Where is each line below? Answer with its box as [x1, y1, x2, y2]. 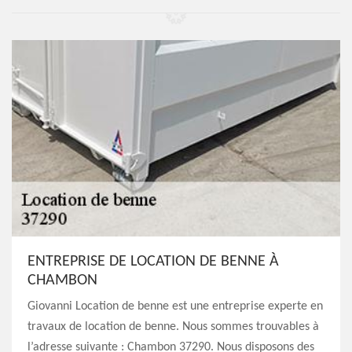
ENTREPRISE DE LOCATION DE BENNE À [27, 254, 279, 269]
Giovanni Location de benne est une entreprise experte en [27, 300, 323, 313]
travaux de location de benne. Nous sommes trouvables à [27, 321, 319, 333]
